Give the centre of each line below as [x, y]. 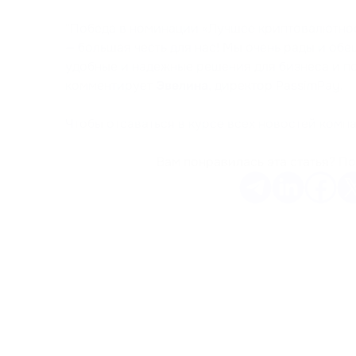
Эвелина [182, 85]
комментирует [110, 85]
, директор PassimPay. [276, 85]
